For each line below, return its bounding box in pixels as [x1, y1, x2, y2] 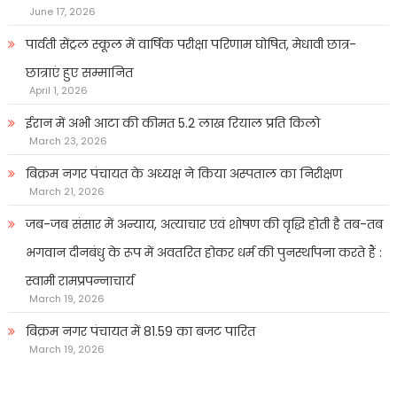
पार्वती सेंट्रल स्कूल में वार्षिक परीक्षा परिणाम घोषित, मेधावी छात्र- [25, 35, 356, 54]
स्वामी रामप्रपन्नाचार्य [25, 272, 134, 291]
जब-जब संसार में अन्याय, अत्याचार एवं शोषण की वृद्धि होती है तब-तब [25, 215, 383, 234]
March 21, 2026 [28, 184, 105, 199]
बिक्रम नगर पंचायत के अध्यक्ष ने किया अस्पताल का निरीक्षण [25, 165, 342, 183]
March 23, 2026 [28, 134, 107, 149]
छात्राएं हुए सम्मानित [25, 64, 133, 82]
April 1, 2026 [28, 83, 88, 98]
